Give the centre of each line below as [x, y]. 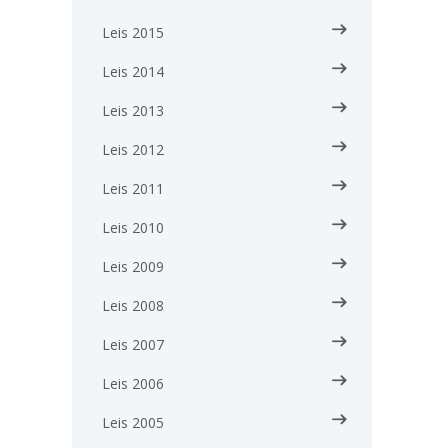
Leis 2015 [133, 32]
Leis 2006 [133, 383]
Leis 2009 [133, 266]
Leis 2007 [133, 344]
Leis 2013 [133, 110]
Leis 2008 [133, 305]
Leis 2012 [133, 149]
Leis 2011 [133, 188]
